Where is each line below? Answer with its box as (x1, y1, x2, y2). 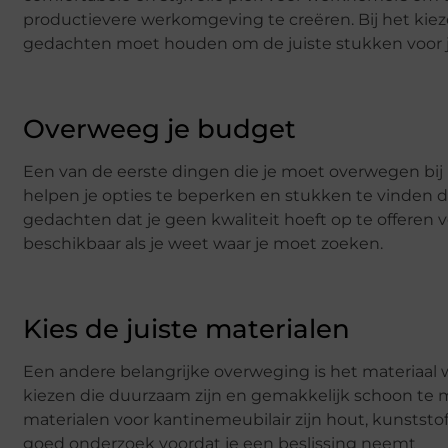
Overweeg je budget (23, 112, 296, 145)
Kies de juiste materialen (23, 313, 350, 346)
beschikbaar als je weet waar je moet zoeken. (23, 233, 383, 253)
